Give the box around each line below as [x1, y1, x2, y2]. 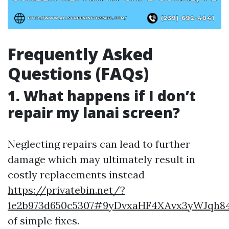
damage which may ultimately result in [8, 153, 195, 166]
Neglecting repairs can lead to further [8, 138, 190, 150]
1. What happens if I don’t [8, 86, 196, 105]
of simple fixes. [8, 214, 79, 227]
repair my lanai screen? [8, 103, 180, 122]
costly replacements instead [8, 168, 145, 181]
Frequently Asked [8, 43, 153, 65]
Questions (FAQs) [8, 62, 149, 84]
